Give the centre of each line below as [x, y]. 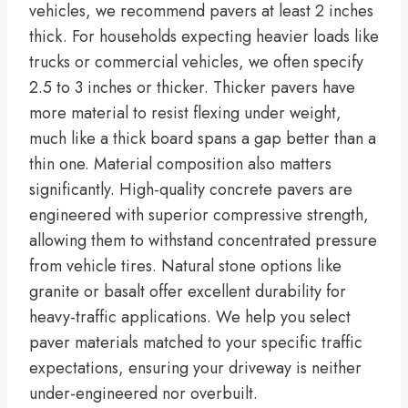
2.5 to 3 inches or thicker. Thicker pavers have [192, 87]
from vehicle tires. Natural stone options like [185, 265]
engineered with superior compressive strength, [199, 214]
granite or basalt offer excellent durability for [188, 291]
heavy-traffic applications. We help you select [190, 316]
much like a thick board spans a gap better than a [203, 138]
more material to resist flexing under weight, [185, 112]
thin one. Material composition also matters [180, 163]
